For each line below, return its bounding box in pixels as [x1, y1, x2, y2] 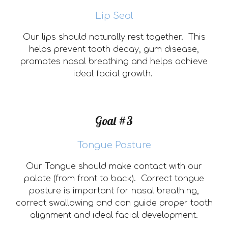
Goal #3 [95, 113, 133, 128]
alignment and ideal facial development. [30, 211, 198, 220]
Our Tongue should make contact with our [26, 162, 202, 171]
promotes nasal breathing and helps [20, 57, 175, 66]
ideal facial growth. [73, 69, 155, 78]
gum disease [141, 45, 197, 54]
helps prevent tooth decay [29, 45, 139, 54]
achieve [175, 57, 208, 66]
